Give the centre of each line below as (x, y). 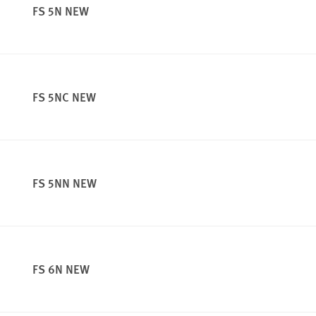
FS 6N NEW (61, 269)
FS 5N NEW (61, 11)
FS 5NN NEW (65, 183)
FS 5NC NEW (64, 97)
